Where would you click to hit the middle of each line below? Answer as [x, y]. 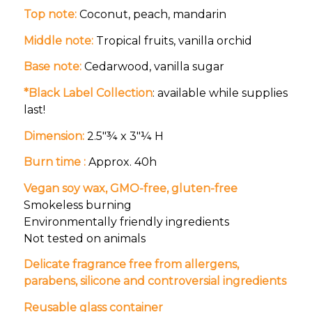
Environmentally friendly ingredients [126, 221]
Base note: [52, 67]
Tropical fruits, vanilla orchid [172, 40]
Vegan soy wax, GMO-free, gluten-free [130, 188]
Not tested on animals [84, 238]
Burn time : [54, 162]
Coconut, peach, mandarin [151, 15]
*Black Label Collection [88, 93]
